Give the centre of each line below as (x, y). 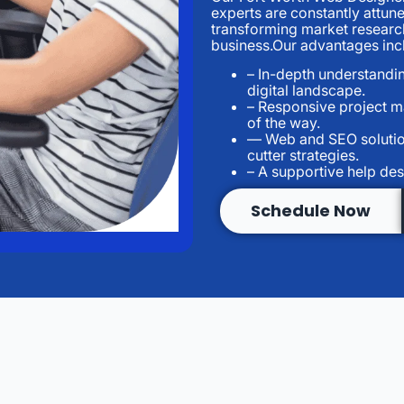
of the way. (284, 123)
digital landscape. (306, 91)
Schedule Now (311, 211)
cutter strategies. (305, 156)
